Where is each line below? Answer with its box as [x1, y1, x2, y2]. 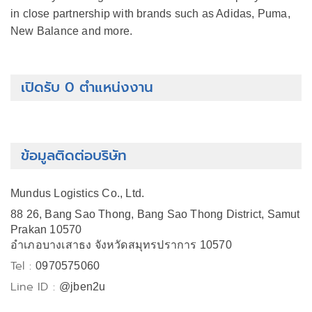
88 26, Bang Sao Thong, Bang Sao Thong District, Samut [10, 208, 300, 220]
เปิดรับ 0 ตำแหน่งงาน [21, 77, 153, 97]
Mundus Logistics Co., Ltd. [10, 187, 145, 199]
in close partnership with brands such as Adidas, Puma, [10, 8, 290, 19]
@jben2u [59, 281, 106, 292]
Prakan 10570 [10, 224, 82, 235]
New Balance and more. [10, 25, 133, 37]
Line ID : [10, 279, 59, 295]
